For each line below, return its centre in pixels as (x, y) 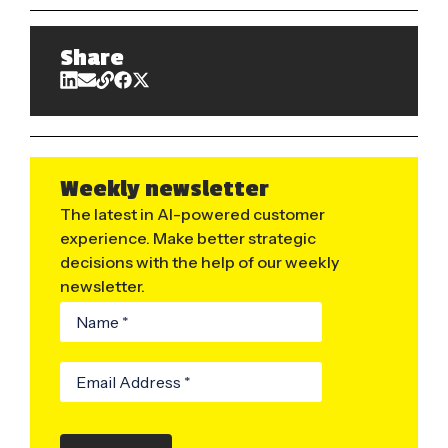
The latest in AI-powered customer (192, 214)
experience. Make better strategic (188, 238)
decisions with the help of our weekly (199, 262)
